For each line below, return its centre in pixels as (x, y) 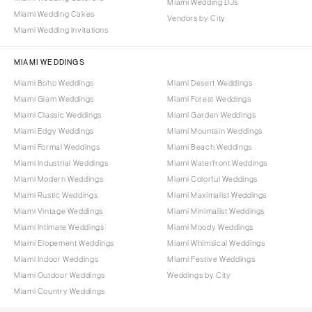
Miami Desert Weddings (210, 83)
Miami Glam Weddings (54, 99)
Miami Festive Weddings (211, 259)
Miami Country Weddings (60, 291)
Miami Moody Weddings (210, 227)
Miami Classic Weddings (58, 115)
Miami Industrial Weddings (61, 163)
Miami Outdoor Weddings (60, 275)
